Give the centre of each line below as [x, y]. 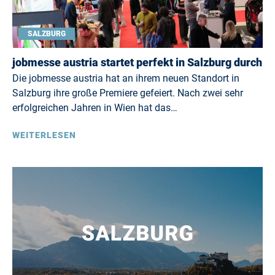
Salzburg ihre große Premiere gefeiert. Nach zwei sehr [128, 93]
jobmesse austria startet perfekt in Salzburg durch [137, 62]
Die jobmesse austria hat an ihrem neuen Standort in [126, 78]
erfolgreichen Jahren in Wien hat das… [95, 108]
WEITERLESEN [44, 135]
